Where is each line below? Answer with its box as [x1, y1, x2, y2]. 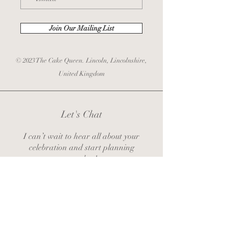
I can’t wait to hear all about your [23, 131, 139, 142]
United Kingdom [58, 70, 105, 78]
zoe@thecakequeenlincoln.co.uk [37, 176, 126, 185]
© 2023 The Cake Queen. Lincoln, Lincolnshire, [16, 56, 147, 65]
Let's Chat [61, 108, 102, 121]
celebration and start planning [28, 142, 134, 153]
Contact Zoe [57, 205, 104, 215]
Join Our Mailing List [49, 24, 114, 33]
